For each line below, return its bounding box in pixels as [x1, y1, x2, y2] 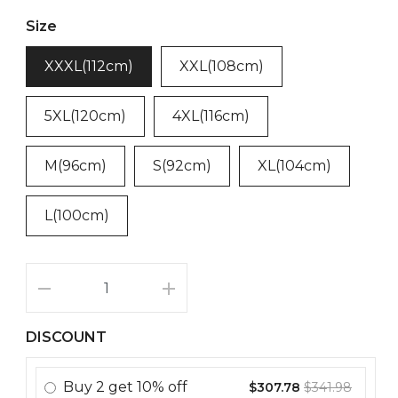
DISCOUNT [26, 329, 107, 346]
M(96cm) [44, 157, 107, 174]
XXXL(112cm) [44, 58, 133, 75]
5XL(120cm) [44, 107, 126, 124]
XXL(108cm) [179, 58, 264, 75]
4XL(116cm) [172, 107, 250, 124]
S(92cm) [153, 157, 211, 174]
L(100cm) [44, 207, 109, 224]
